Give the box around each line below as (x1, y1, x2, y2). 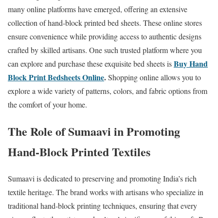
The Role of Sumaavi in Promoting (8, 122, 180, 140)
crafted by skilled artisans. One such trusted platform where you (8, 45, 202, 55)
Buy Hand (174, 58, 208, 70)
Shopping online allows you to (106, 72, 201, 83)
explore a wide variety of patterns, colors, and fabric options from (8, 86, 207, 96)
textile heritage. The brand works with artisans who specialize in (8, 186, 203, 197)
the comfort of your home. (8, 99, 87, 110)
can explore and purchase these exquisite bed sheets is (8, 58, 174, 69)
